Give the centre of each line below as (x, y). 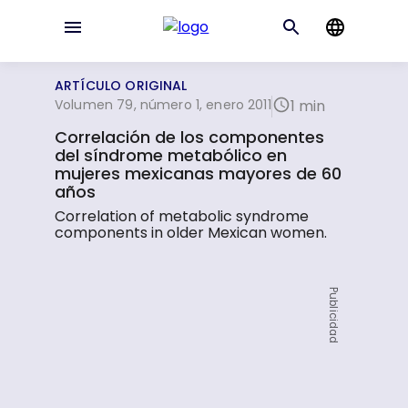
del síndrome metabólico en (171, 155)
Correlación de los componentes (190, 137)
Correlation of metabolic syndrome (182, 216)
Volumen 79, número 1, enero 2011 (163, 105)
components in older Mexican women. (191, 233)
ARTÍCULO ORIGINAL (121, 86)
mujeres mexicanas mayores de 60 (199, 173)
